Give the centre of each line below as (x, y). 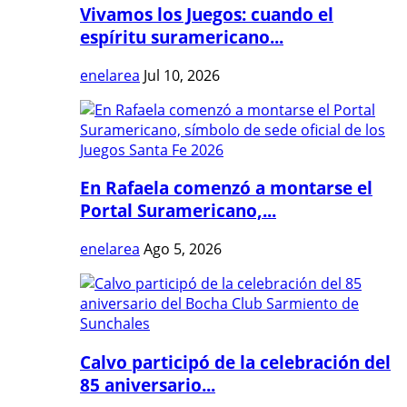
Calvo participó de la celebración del (235, 362)
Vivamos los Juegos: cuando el (207, 15)
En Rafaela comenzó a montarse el (226, 188)
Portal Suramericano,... (178, 211)
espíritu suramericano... (182, 37)
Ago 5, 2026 (183, 249)
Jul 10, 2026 (182, 75)
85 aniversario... (148, 384)
